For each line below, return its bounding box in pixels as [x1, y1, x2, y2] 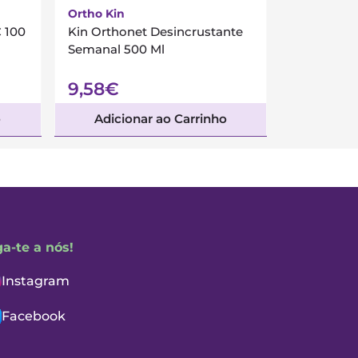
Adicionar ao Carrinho [93, 111, 227, 126]
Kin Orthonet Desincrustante [67, 24, 243, 39]
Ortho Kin [67, 6, 125, 21]
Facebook [2, 308, 66, 324]
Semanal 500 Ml [67, 42, 165, 57]
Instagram [2, 273, 70, 288]
